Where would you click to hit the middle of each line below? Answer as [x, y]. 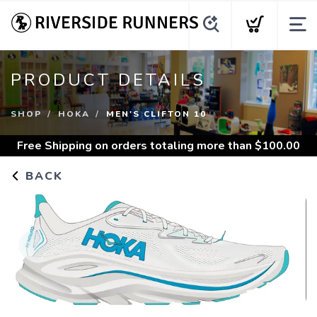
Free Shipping [54, 146]
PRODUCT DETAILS [108, 80]
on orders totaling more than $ [177, 146]
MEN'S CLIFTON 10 [156, 114]
